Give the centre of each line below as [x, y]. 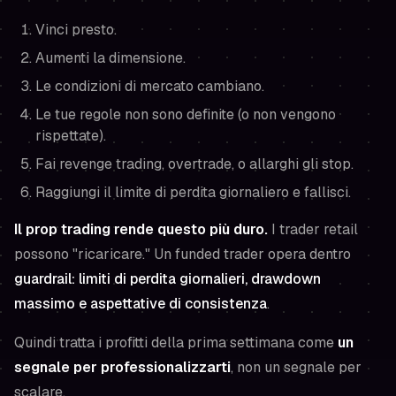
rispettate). [71, 136]
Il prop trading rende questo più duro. [141, 229]
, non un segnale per [296, 367]
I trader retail [313, 229]
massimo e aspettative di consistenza [141, 304]
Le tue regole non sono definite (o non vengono [186, 114]
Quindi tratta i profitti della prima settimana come [176, 343]
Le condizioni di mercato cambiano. [150, 86]
